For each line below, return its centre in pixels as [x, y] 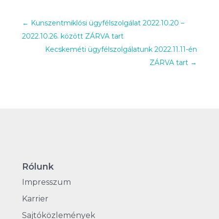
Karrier [35, 199]
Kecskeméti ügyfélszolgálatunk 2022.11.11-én [121, 49]
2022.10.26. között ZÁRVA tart [73, 36]
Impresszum [46, 182]
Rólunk [38, 167]
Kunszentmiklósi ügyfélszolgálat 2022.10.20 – [107, 23]
